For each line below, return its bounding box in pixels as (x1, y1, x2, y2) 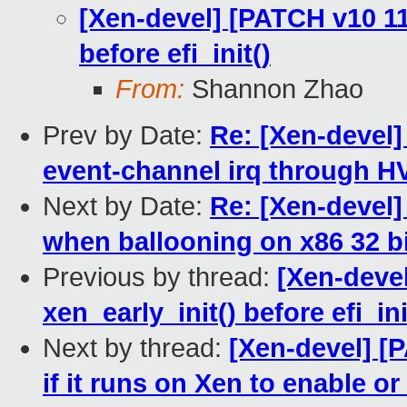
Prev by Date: (43, 121, 210, 151)
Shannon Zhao (184, 74, 363, 104)
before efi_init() (79, 39, 271, 69)
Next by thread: (43, 333, 229, 363)
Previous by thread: (43, 263, 277, 293)
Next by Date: (43, 192, 210, 222)
